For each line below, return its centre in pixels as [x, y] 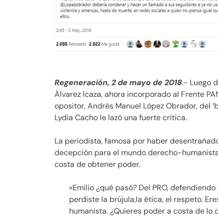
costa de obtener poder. [97, 164]
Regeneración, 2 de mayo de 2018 [118, 82]
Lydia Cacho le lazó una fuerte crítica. [121, 117]
